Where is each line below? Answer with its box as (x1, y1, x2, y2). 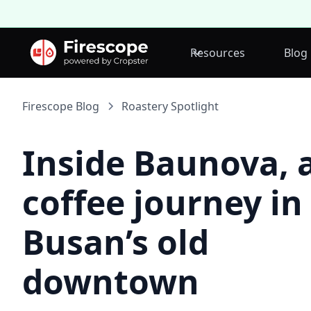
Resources (190, 45, 245, 60)
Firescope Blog (22, 99, 99, 114)
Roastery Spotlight (121, 99, 219, 114)
